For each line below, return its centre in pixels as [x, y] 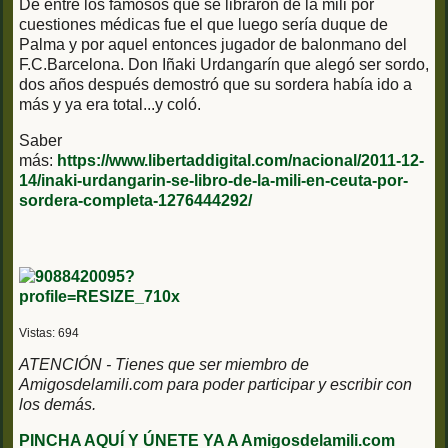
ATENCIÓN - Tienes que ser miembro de [164, 364]
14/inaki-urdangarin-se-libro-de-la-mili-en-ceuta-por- [213, 180]
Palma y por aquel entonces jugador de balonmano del [213, 44]
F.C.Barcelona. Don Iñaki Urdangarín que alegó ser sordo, [224, 64]
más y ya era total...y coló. [110, 104]
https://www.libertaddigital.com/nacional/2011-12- [240, 160]
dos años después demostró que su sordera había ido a [215, 84]
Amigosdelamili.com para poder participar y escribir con [215, 384]
